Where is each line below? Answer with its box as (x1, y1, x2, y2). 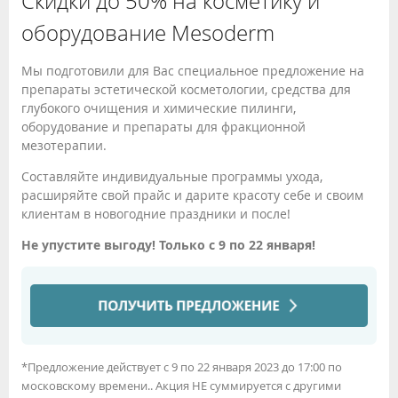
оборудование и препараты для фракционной (21, 118, 306, 135)
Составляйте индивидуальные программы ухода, (21, 168, 322, 185)
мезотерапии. (21, 137, 107, 154)
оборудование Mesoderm (21, 19, 275, 47)
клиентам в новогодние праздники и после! (21, 205, 291, 222)
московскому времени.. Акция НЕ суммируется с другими (21, 378, 341, 394)
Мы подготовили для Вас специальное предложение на (21, 62, 364, 79)
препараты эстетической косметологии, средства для (21, 81, 351, 98)
